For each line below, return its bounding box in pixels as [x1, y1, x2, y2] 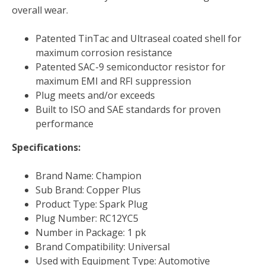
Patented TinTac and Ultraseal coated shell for [35, 32, 241, 46]
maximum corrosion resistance [35, 46, 172, 60]
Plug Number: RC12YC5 [35, 212, 138, 225]
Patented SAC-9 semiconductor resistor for [35, 60, 225, 74]
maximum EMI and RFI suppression [35, 75, 191, 88]
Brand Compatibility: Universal [35, 240, 170, 254]
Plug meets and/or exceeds [35, 89, 155, 102]
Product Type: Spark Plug [35, 198, 148, 211]
